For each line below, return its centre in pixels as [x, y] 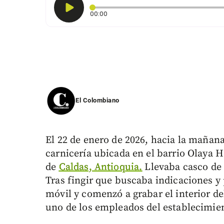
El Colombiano [97, 100]
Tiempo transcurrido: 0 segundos [158, 13]
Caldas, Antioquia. [100, 167]
